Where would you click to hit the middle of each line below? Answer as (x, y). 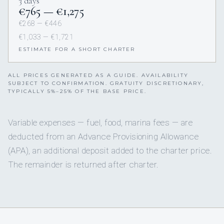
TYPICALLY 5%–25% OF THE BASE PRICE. (77, 91)
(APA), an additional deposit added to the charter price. (110, 151)
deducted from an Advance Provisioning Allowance (103, 137)
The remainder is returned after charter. (83, 165)
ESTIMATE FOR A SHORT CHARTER (77, 49)
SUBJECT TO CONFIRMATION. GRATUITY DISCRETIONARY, (106, 83)
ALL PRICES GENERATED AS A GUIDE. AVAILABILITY (98, 75)
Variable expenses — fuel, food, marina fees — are (100, 123)
